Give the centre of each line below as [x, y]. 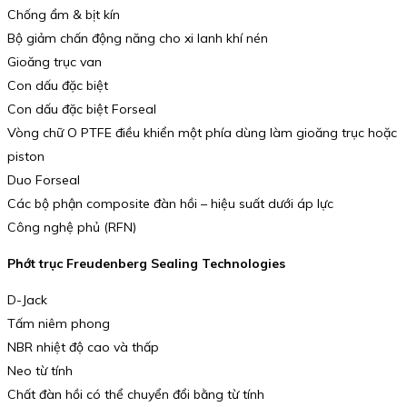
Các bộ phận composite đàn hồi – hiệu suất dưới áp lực [170, 204]
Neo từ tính [40, 370]
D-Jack [27, 299]
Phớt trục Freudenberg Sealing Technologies [146, 263]
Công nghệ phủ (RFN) [72, 228]
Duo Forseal [44, 180]
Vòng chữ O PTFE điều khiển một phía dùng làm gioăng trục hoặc [202, 133]
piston [26, 157]
